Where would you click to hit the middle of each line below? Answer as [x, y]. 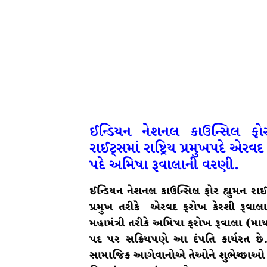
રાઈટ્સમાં [114, 148]
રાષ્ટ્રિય [160, 148]
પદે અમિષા [119, 165]
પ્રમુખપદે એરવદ [222, 148]
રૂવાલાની [175, 165]
